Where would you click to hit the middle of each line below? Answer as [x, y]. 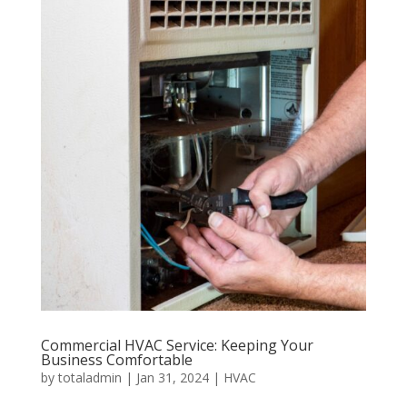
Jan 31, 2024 [172, 377]
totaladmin [89, 377]
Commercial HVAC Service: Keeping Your [177, 345]
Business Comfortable [116, 359]
